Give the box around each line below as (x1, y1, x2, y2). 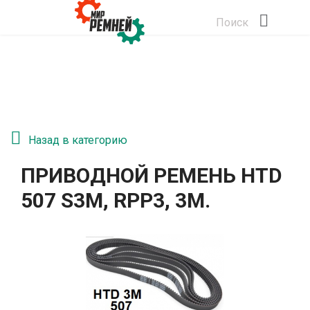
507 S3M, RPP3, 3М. (21, 188, 210, 212)
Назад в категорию (28, 134, 127, 147)
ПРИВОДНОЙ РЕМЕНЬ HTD (21, 163, 282, 188)
